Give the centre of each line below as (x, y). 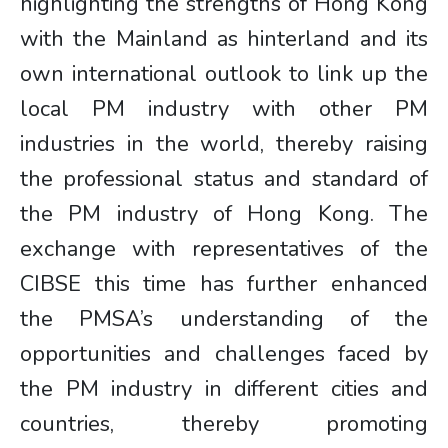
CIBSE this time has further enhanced (224, 284)
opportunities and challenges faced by (224, 354)
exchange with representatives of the (224, 249)
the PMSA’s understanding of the (224, 319)
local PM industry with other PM (224, 109)
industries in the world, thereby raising (224, 144)
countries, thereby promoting (224, 424)
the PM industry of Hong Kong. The (224, 214)
